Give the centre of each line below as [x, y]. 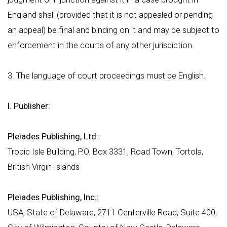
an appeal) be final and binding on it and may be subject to [113, 30]
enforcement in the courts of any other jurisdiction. [101, 45]
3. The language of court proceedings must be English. [107, 75]
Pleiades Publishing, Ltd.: [54, 136]
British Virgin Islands [44, 167]
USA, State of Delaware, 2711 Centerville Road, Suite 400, [112, 212]
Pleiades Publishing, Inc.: [53, 197]
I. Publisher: [29, 106]
